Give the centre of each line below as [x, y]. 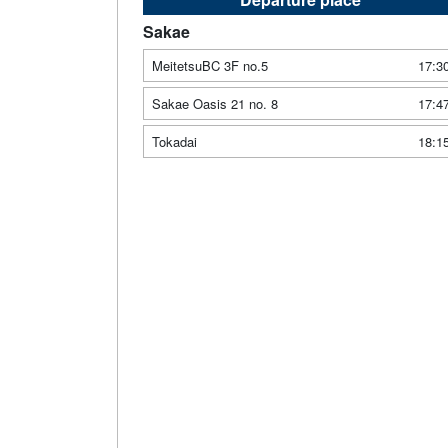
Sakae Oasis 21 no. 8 [215, 103]
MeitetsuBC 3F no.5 [210, 65]
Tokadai [174, 141]
